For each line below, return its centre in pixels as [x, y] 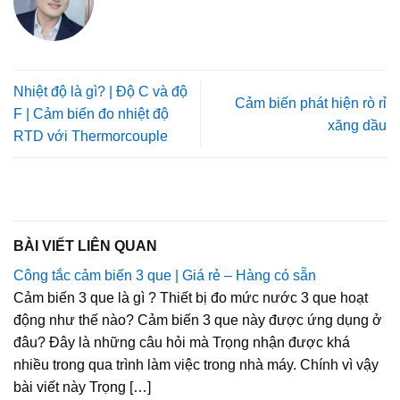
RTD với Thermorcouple [91, 137]
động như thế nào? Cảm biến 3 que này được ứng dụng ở [198, 321]
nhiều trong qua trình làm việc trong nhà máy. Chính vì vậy [196, 365]
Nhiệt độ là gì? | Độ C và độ [100, 92]
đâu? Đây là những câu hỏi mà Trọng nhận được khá [182, 343]
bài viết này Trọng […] [82, 387]
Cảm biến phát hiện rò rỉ [311, 103]
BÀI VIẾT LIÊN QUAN [85, 246]
